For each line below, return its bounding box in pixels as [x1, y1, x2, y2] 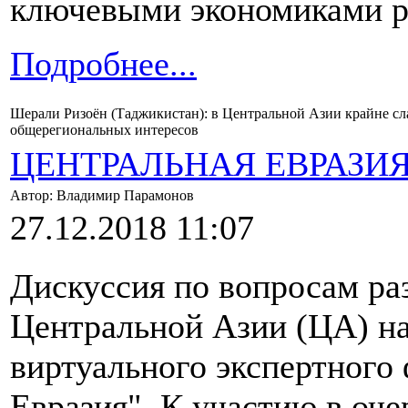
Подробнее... [10, 45, 197, 84]
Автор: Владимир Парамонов [10, 188, 198, 204]
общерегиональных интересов [10, 122, 199, 138]
